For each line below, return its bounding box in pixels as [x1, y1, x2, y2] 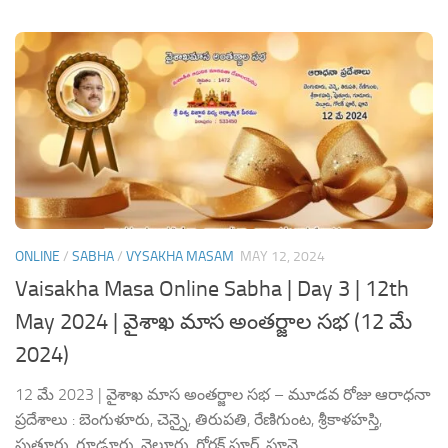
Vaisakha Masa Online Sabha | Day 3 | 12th [15, 276, 409, 303]
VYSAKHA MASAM [126, 248, 234, 266]
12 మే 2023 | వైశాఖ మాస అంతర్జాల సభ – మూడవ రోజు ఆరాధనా [15, 385, 431, 405]
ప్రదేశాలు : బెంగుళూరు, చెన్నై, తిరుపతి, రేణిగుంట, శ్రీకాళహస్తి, [15, 410, 382, 430]
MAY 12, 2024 [240, 248, 325, 266]
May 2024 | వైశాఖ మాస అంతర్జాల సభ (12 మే [15, 309, 412, 336]
